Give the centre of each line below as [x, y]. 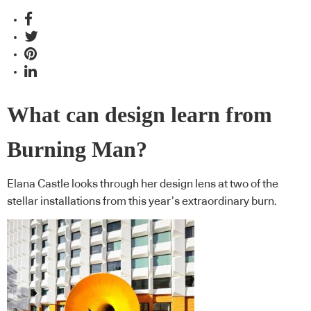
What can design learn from [140, 115]
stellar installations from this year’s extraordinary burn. [142, 202]
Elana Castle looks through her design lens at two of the [143, 184]
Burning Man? [77, 149]
